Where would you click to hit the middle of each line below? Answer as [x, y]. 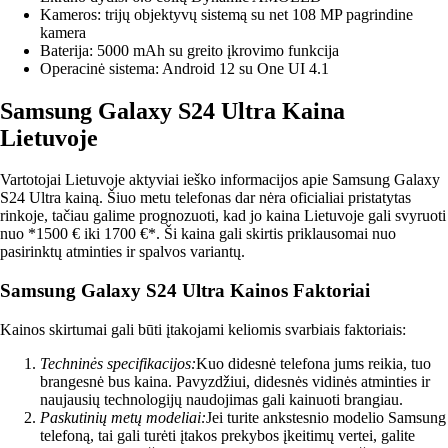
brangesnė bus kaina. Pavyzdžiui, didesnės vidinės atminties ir [235, 381]
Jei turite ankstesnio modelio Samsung [326, 417]
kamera [63, 32]
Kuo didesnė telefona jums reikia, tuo [313, 363]
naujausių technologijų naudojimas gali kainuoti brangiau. [221, 399]
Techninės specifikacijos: [118, 363]
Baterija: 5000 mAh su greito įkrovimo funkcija [189, 50]
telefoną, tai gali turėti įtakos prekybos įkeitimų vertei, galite [227, 435]
